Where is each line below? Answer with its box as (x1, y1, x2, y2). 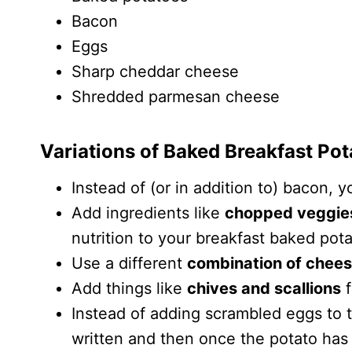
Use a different (71, 254, 187, 273)
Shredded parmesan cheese (71, 87, 280, 107)
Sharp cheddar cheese (71, 62, 239, 82)
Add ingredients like (71, 203, 225, 223)
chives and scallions (187, 279, 341, 299)
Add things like (71, 279, 187, 299)
